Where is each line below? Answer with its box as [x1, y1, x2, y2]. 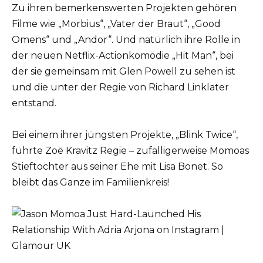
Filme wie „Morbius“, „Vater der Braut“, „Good [12, 18, 221, 29]
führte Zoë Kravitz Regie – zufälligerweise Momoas [12, 144, 249, 156]
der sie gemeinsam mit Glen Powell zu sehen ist [12, 65, 235, 77]
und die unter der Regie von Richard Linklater [12, 81, 229, 93]
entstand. [12, 97, 56, 109]
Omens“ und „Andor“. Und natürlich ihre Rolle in [12, 33, 240, 45]
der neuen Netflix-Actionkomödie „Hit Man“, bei [12, 49, 234, 61]
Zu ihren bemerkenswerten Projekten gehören [12, 2, 237, 14]
